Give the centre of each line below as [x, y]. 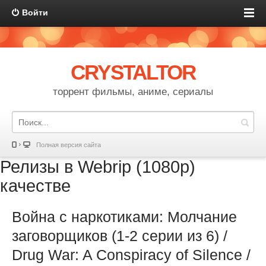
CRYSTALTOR [133, 72]
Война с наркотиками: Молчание [124, 217]
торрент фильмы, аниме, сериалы [133, 92]
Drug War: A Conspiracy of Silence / [131, 255]
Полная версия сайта [69, 145]
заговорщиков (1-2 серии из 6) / [120, 236]
